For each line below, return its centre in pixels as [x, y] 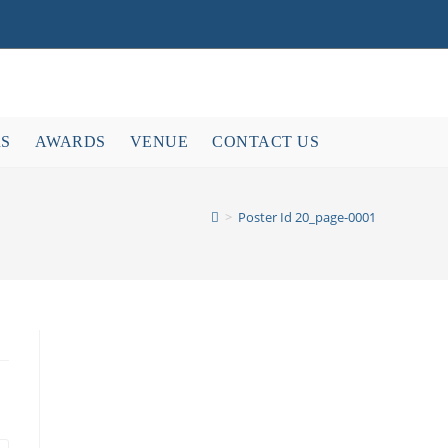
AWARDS [70, 141]
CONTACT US [265, 141]
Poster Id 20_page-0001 [307, 217]
